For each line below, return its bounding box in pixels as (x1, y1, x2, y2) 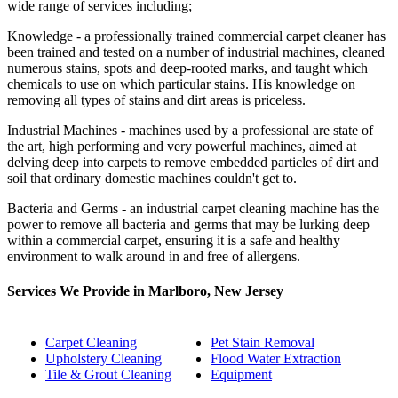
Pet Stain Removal (211, 335, 314, 351)
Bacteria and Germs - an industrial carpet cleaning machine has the (7, 200, 379, 216)
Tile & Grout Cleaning (45, 367, 171, 383)
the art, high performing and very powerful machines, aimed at (7, 138, 356, 154)
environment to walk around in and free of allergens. (7, 248, 300, 264)
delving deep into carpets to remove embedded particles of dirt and (7, 154, 378, 170)
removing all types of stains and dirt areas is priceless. (7, 92, 306, 107)
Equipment (211, 367, 272, 383)
